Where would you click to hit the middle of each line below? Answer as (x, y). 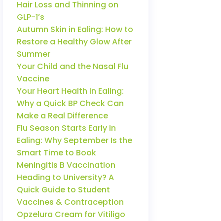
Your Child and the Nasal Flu (73, 66)
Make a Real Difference (62, 116)
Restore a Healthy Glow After (74, 42)
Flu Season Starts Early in (66, 128)
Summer (34, 54)
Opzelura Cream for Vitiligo (71, 214)
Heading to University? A (65, 177)
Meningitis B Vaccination (66, 165)
